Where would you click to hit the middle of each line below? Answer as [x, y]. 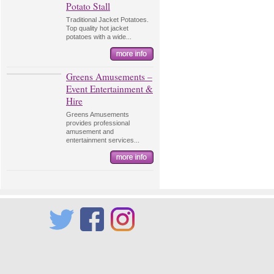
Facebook [95, 237]
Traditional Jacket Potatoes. [107, 20]
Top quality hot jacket [97, 28]
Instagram [126, 237]
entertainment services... [103, 140]
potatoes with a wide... [99, 37]
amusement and [90, 131]
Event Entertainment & [109, 89]
